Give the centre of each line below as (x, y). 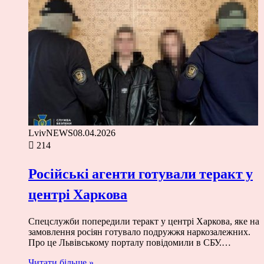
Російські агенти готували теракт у (141, 174)
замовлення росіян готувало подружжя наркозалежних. (139, 232)
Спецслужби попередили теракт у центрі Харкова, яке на (144, 222)
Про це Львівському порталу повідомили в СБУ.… (130, 243)
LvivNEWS (51, 133)
